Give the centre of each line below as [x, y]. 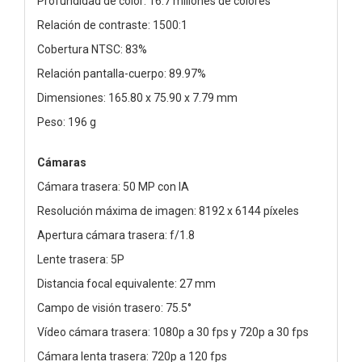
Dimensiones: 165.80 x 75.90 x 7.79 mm [137, 97]
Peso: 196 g [67, 122]
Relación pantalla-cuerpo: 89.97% [122, 73]
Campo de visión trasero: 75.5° [114, 307]
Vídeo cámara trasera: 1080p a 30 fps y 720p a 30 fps [173, 332]
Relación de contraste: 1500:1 [112, 25]
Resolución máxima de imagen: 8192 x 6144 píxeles [168, 210]
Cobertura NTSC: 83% [92, 49]
